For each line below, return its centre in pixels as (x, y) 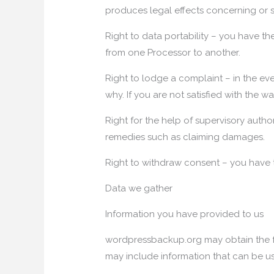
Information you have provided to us (185, 214)
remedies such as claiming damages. (185, 137)
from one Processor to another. (173, 52)
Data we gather (139, 188)
